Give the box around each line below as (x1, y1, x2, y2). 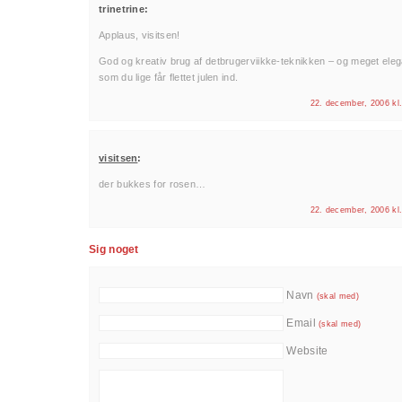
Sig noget (89, 243, 139, 256)
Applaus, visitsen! (99, 30, 180, 40)
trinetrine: (99, 4, 149, 14)
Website (286, 345, 328, 357)
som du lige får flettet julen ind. (99, 72, 239, 83)
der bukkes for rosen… (99, 179, 206, 189)
